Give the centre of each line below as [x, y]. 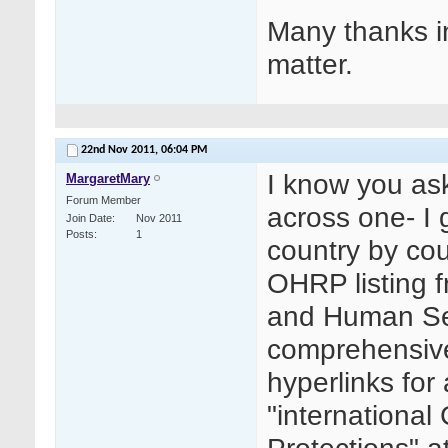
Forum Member [103, 200]
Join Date [89, 218]
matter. [310, 64]
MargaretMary [108, 179]
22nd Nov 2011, [121, 150]
